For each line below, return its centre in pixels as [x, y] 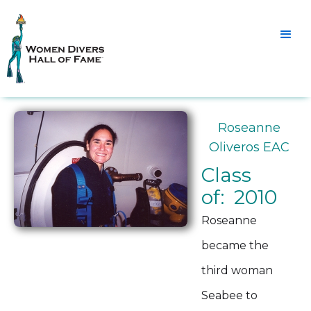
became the [235, 245]
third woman [237, 270]
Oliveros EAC [249, 147]
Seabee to [229, 295]
